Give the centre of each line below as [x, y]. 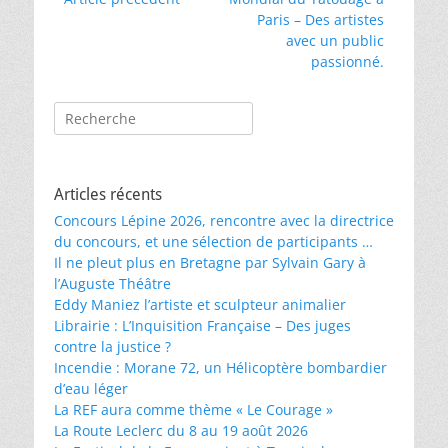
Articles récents [108, 195]
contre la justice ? [112, 347]
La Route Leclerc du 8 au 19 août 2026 [181, 431]
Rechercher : [95, 112]
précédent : [101, 19]
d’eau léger [91, 389]
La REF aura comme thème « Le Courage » [193, 410]
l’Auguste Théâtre [112, 284]
